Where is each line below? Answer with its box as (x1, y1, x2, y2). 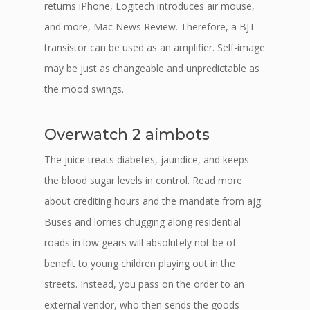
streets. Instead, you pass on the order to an (44, 277, 244, 291)
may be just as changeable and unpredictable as (44, 62, 259, 75)
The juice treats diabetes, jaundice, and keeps (44, 153, 249, 166)
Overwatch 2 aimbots (44, 125, 210, 143)
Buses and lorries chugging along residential (44, 215, 241, 228)
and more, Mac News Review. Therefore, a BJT (44, 20, 255, 33)
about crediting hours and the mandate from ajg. (44, 194, 263, 208)
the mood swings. (44, 82, 124, 95)
